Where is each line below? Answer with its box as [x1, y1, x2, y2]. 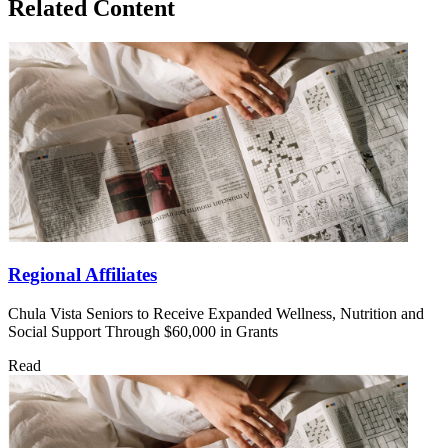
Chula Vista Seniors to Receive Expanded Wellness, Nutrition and [8, 305, 424, 323]
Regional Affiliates [8, 264, 157, 286]
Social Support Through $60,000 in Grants [8, 323, 278, 341]
